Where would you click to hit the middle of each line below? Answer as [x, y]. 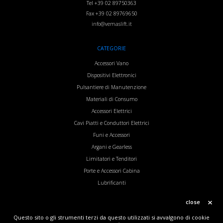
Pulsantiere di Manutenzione [111, 87]
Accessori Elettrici [111, 111]
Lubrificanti [111, 182]
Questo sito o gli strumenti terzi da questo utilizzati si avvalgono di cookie [111, 217]
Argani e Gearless [111, 147]
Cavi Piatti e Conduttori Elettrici [111, 123]
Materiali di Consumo [111, 99]
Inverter [111, 194]
